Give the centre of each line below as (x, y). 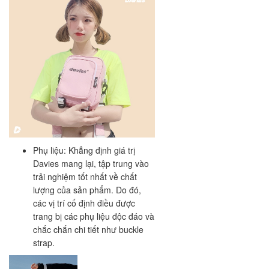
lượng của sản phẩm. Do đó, (87, 190)
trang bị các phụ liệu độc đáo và (94, 216)
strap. (45, 243)
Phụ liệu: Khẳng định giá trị (84, 150)
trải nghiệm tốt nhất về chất (85, 177)
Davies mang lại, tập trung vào (91, 164)
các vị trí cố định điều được (84, 203)
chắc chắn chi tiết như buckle (88, 230)
